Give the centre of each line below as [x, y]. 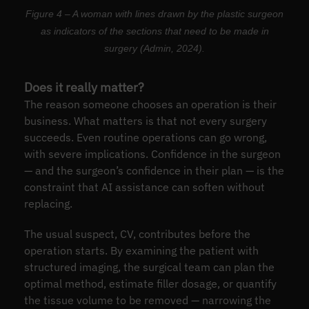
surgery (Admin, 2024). [154, 48]
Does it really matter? [84, 87]
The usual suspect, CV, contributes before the [137, 233]
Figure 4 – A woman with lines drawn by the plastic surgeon [154, 13]
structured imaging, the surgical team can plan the [149, 267]
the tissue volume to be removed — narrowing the [147, 300]
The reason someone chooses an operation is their [150, 104]
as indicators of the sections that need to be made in [154, 31]
